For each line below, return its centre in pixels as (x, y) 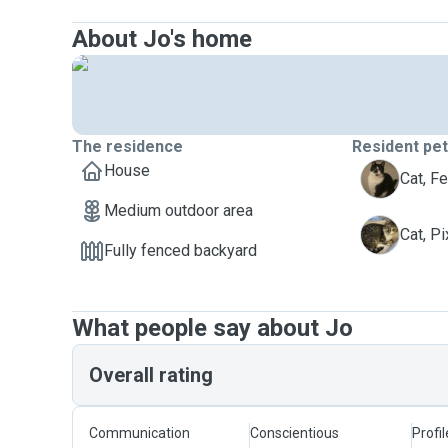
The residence (127, 146)
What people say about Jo (212, 328)
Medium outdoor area (178, 210)
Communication (139, 433)
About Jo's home (162, 39)
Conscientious (295, 433)
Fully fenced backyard (180, 250)
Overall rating (151, 375)
